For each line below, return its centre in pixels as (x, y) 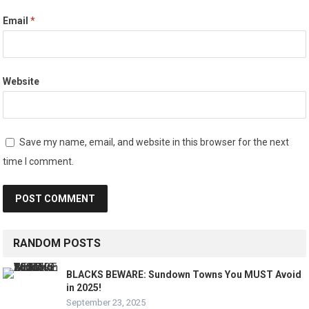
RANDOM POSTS (57, 243)
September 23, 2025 (106, 302)
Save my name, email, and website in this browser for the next (154, 142)
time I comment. (39, 161)
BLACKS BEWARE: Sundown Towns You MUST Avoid (184, 274)
